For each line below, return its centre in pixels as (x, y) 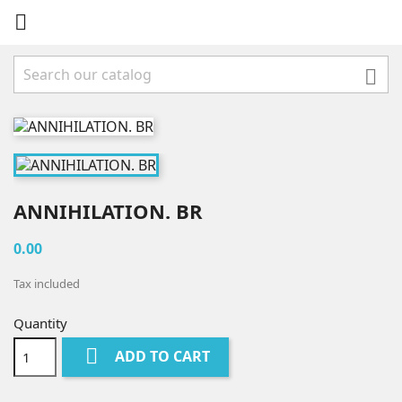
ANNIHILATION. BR (108, 210)
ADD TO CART (163, 357)
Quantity (40, 323)
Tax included (47, 283)
